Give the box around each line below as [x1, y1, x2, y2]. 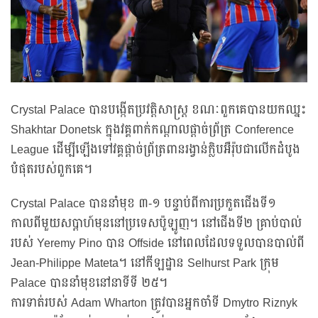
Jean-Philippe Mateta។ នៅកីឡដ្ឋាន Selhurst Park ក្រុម [11, 252, 279, 274]
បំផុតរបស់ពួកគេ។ [11, 158, 92, 180]
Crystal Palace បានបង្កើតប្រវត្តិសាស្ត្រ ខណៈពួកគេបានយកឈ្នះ [11, 99, 306, 121]
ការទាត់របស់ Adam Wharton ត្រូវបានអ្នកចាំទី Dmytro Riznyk [11, 292, 297, 314]
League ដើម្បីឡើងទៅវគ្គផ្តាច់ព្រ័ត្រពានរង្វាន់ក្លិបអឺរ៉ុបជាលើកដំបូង [11, 138, 300, 160]
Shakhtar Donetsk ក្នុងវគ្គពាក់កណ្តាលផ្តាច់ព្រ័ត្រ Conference [11, 119, 294, 141]
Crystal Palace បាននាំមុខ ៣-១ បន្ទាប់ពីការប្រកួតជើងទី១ [11, 192, 276, 214]
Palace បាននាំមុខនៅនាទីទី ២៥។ [11, 272, 168, 294]
